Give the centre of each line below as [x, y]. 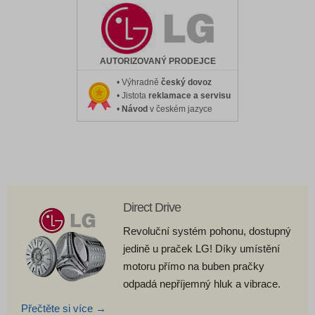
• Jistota [132, 95]
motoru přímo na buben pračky [194, 266]
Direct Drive [152, 207]
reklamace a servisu [189, 95]
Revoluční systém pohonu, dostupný [207, 231]
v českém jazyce [180, 109]
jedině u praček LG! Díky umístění [201, 248]
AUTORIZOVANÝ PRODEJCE [157, 61]
